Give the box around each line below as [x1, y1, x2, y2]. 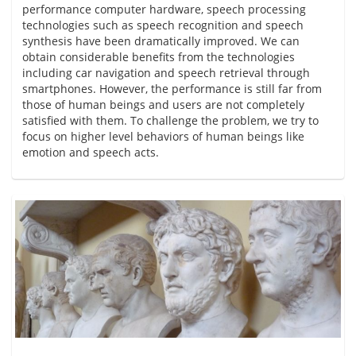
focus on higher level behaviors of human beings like [22, 128, 304, 144]
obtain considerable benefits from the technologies [22, 48, 295, 64]
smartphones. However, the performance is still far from [22, 80, 322, 96]
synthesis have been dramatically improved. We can [22, 33, 300, 48]
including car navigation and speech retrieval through [22, 64, 310, 80]
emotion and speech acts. [22, 144, 159, 160]
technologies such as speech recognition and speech [22, 17, 304, 33]
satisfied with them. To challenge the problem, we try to [22, 112, 319, 128]
